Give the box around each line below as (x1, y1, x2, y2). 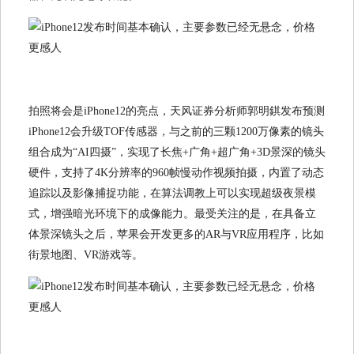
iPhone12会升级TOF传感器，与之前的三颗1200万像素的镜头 (28, 126, 324, 138)
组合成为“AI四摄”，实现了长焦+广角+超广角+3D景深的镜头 (28, 146, 326, 159)
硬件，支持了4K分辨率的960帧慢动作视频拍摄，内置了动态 (28, 167, 324, 179)
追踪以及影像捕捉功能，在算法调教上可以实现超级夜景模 (28, 187, 316, 200)
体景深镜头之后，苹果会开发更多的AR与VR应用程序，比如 (28, 228, 324, 241)
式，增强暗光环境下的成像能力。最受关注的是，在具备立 (28, 208, 316, 220)
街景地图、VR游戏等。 (28, 249, 143, 262)
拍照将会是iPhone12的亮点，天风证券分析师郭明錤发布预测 (28, 105, 325, 118)
